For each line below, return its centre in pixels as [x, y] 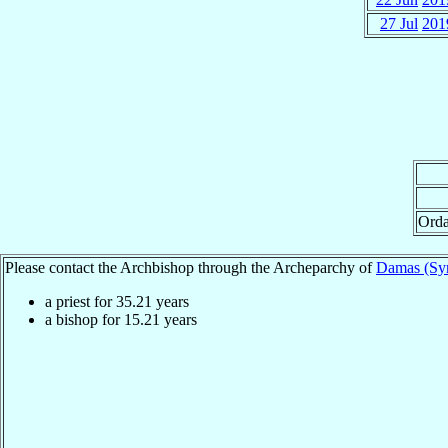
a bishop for [84, 319]
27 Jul [399, 23]
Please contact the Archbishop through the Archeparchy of [190, 267]
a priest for [80, 301]
